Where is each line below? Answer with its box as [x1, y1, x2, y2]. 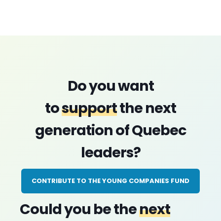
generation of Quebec [35, 120, 186, 140]
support [62, 98, 117, 118]
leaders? [80, 143, 141, 162]
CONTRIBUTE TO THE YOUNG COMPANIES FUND [32, 176, 189, 185]
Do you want [67, 76, 154, 96]
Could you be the [20, 199, 139, 219]
